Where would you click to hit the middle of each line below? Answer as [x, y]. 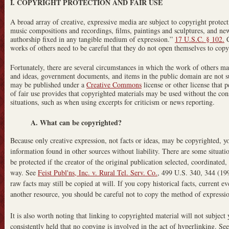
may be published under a [48, 84]
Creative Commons [114, 84]
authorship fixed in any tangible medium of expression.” [93, 39]
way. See [24, 172]
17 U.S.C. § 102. [200, 39]
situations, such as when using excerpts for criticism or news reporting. [112, 102]
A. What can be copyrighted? [76, 122]
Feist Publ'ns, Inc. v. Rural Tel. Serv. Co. [98, 172]
